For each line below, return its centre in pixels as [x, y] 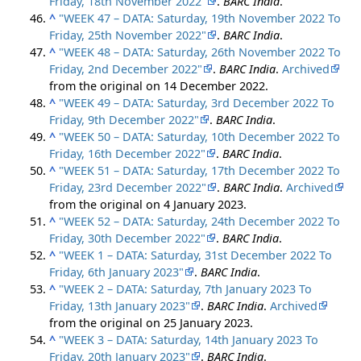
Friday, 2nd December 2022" [126, 68]
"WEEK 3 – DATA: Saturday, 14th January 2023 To [189, 339]
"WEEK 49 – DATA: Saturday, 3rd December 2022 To [197, 102]
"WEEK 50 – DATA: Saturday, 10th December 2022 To [200, 136]
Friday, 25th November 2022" [128, 35]
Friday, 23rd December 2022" [128, 187]
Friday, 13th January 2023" [120, 305]
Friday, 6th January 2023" [117, 272]
